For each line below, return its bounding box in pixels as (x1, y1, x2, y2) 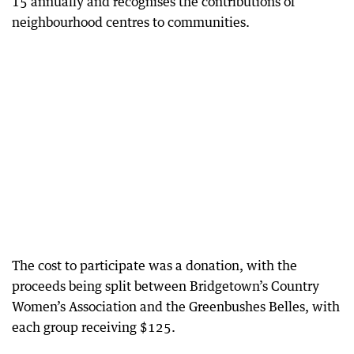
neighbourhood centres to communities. (12, 14, 250, 30)
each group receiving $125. (12, 319, 175, 335)
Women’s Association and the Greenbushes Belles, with (12, 299, 340, 314)
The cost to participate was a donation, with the (12, 258, 297, 273)
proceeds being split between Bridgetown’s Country (12, 278, 319, 294)
